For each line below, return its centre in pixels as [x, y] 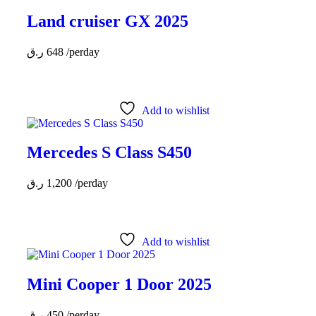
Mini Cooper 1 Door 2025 [119, 285]
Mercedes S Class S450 [109, 153]
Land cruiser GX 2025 [108, 21]
